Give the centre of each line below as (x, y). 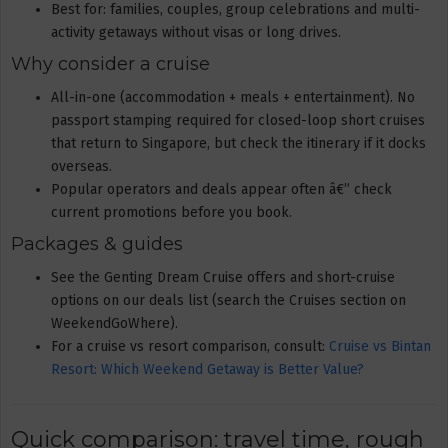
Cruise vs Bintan (380, 346)
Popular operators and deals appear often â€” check (221, 189)
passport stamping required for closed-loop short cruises (238, 120)
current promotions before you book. (171, 212)
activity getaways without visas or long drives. (196, 32)
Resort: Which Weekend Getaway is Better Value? (207, 369)
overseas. (81, 166)
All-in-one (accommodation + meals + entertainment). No (233, 97)
